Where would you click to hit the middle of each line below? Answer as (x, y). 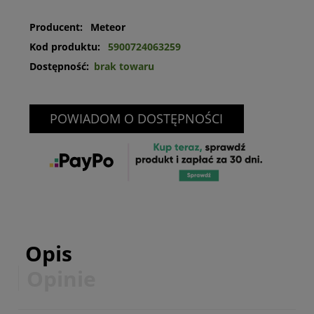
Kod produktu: (64, 47)
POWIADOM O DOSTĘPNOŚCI (137, 119)
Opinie (61, 278)
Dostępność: (59, 66)
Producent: (57, 27)
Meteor (108, 27)
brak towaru (124, 66)
